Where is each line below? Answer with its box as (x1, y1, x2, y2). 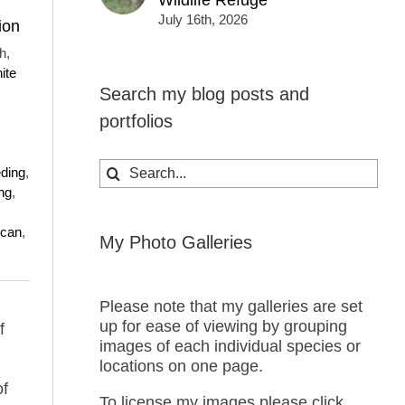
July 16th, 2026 (157, 12, 248, 28)
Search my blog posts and (99, 84, 309, 105)
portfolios (99, 111, 173, 132)
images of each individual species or (99, 336, 361, 355)
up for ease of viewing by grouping (99, 316, 347, 335)
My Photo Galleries (99, 231, 252, 252)
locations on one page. (99, 356, 263, 375)
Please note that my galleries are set (99, 297, 363, 316)
